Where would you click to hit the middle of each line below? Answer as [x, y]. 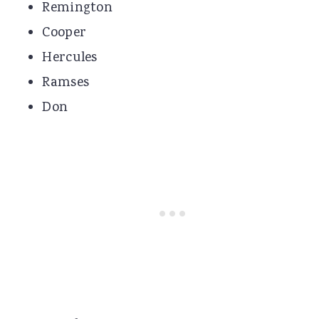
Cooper [64, 34]
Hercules [70, 59]
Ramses [66, 84]
